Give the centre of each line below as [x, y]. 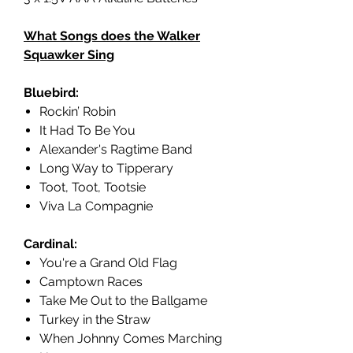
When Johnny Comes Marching [131, 339]
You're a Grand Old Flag [108, 263]
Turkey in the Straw [95, 320]
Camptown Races [91, 282]
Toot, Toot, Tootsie [93, 188]
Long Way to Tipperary [106, 169]
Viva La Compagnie [96, 206]
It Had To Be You [87, 131]
